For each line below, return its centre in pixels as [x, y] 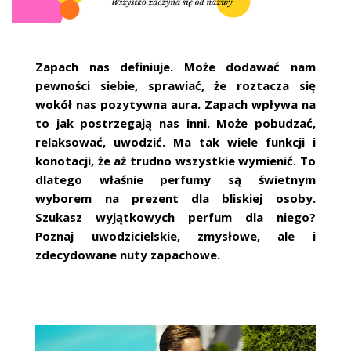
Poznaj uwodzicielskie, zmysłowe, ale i [175, 235]
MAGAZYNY [36, 45]
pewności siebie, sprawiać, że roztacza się [175, 85]
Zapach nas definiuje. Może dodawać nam [175, 66]
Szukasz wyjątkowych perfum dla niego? [175, 217]
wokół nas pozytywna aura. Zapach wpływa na [175, 104]
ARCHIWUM [37, 81]
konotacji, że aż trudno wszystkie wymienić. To [175, 160]
